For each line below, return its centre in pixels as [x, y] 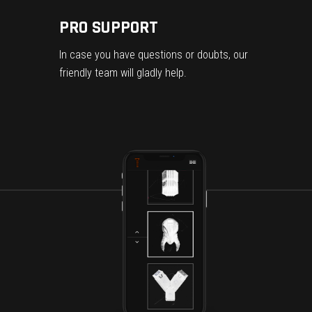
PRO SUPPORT [109, 28]
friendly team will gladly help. [123, 72]
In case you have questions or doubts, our [154, 54]
